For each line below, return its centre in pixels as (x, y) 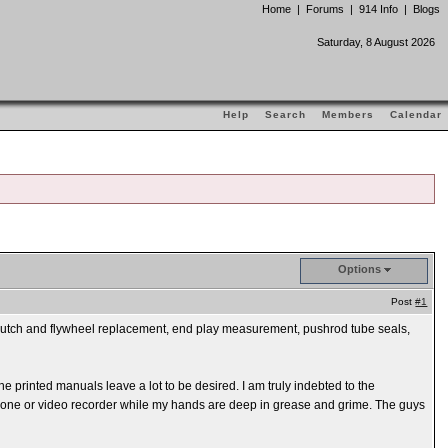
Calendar (416, 114)
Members (348, 114)
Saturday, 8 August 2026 (376, 42)
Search (285, 114)
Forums (325, 9)
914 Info (378, 9)
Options (359, 269)
